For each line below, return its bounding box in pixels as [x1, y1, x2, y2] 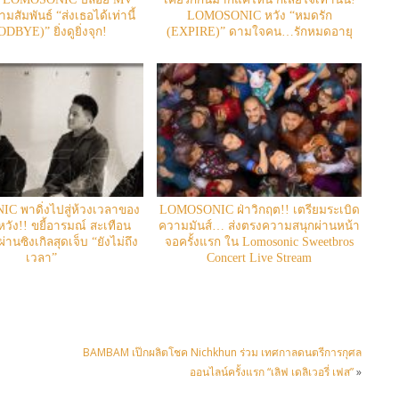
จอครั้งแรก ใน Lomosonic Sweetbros [165, 235, 354, 249]
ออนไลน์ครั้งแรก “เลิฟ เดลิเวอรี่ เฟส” [190, 364, 354, 379]
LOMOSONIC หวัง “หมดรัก [186, 9, 332, 23]
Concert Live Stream [207, 251, 313, 265]
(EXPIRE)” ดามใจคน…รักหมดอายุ [166, 25, 353, 39]
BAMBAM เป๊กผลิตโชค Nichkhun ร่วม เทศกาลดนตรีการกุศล [83, 345, 362, 360]
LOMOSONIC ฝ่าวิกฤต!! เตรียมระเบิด [159, 203, 360, 217]
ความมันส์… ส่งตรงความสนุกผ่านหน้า [159, 219, 361, 233]
